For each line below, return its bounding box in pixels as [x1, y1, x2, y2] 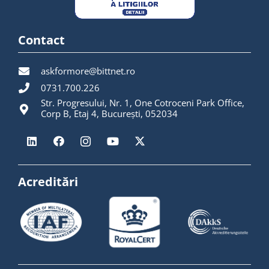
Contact [18, 32, 65, 49]
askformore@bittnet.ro [41, 65, 136, 77]
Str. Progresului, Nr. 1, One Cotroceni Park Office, [41, 97, 245, 109]
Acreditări [18, 173, 78, 190]
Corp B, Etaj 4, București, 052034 [41, 107, 178, 120]
